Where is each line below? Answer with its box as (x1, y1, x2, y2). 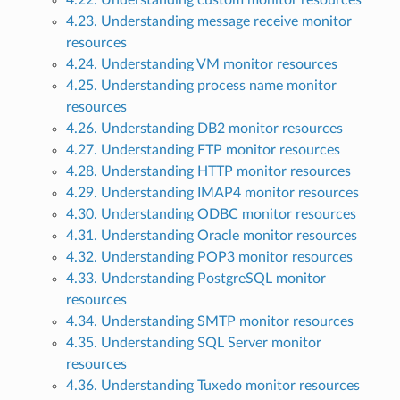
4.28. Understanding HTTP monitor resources (65, 164, 351, 179)
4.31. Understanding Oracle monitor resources (65, 229, 357, 244)
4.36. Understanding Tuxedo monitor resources (65, 379, 360, 394)
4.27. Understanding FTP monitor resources (65, 143, 340, 158)
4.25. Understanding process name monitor (65, 79, 337, 94)
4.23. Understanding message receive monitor (65, 14, 352, 29)
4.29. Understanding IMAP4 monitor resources (65, 186, 359, 201)
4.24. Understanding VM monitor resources (65, 57, 337, 72)
